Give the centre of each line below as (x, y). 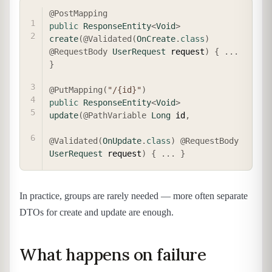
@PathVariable (115, 115)
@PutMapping (76, 90)
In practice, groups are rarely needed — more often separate (134, 195)
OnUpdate (122, 141)
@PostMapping (78, 13)
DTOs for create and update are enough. (97, 212)
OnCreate (156, 39)
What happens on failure (113, 254)
